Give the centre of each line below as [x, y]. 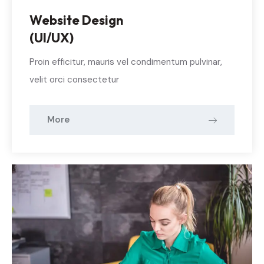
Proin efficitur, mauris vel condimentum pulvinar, [126, 62]
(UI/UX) [52, 38]
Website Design [76, 20]
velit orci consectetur [74, 80]
